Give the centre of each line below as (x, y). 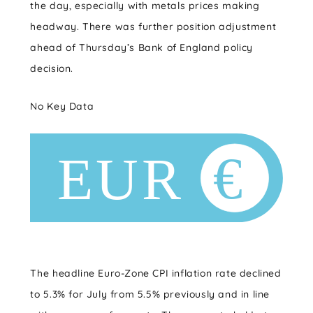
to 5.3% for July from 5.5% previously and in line (150, 294)
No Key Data (62, 107)
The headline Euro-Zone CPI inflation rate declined (156, 274)
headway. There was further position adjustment (153, 27)
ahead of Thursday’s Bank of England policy (141, 48)
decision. (52, 68)
